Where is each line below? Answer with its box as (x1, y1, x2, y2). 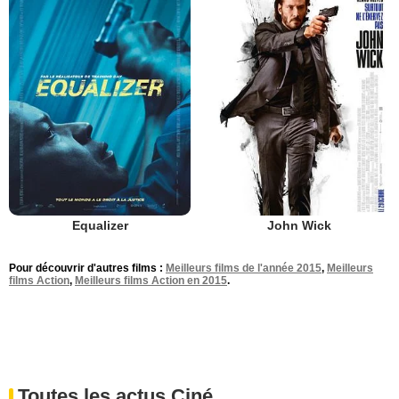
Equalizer (71, 218, 128, 233)
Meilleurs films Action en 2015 (75, 274, 227, 288)
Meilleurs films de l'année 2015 (166, 262, 322, 275)
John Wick (267, 218, 331, 233)
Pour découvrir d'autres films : (9, 262, 166, 275)
